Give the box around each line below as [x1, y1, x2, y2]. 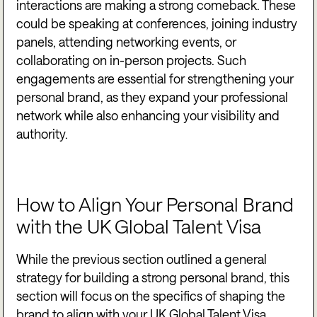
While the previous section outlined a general [16, 252, 267, 267]
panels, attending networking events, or [16, 34, 237, 49]
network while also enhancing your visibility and [16, 108, 280, 122]
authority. [16, 126, 69, 141]
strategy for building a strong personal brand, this [16, 270, 290, 285]
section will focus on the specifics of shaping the [16, 289, 286, 304]
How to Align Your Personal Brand [16, 193, 294, 216]
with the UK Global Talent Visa [16, 215, 262, 238]
